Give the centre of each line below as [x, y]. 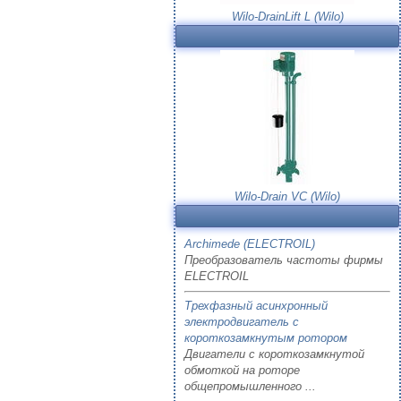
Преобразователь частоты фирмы [284, 260]
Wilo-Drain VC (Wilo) [287, 196]
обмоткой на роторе [242, 370]
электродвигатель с [242, 322]
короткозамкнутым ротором [266, 338]
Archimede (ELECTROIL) [250, 244]
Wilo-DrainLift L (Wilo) [287, 17]
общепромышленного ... [250, 386]
